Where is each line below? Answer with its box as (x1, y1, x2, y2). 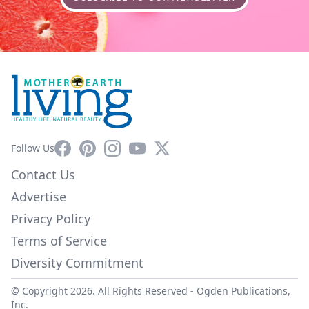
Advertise (11, 188, 66, 206)
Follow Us (11, 141, 54, 155)
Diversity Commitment (11, 255, 143, 272)
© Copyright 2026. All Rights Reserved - (11, 284, 197, 298)
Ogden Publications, (197, 284, 290, 298)
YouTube (128, 140, 173, 156)
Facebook (54, 140, 104, 156)
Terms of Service (11, 232, 107, 250)
